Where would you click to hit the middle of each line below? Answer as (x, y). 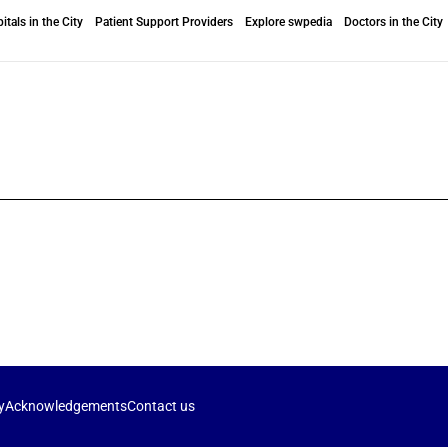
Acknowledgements (66, 406)
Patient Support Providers (163, 21)
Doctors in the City (393, 21)
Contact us (161, 406)
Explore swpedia (288, 21)
